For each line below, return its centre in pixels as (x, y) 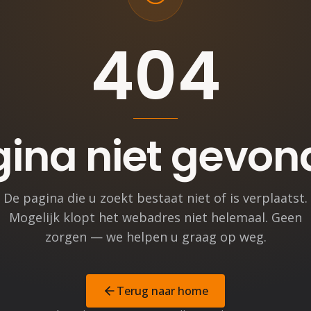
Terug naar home (162, 291)
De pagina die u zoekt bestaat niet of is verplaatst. (155, 197)
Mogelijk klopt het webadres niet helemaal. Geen (155, 217)
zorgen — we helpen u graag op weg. (155, 236)
